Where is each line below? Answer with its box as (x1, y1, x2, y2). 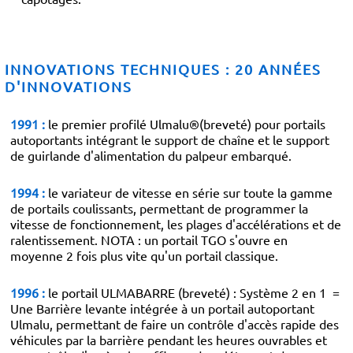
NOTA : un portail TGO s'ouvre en (101, 232, 288, 247)
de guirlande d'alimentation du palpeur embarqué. (10, 147, 292, 163)
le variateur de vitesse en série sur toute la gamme (45, 184, 333, 200)
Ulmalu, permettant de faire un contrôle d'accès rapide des (10, 316, 339, 332)
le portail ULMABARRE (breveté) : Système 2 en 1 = (45, 284, 340, 300)
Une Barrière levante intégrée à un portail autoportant (10, 300, 314, 316)
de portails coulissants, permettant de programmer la (10, 200, 308, 216)
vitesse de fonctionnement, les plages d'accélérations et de (10, 216, 341, 232)
